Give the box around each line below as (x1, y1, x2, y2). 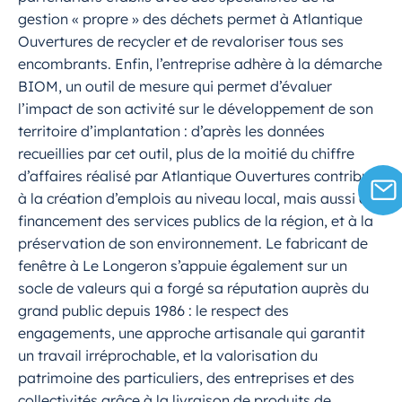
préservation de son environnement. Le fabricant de (18, 234, 368, 253)
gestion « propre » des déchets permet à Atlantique (18, 10, 363, 29)
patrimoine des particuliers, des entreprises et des (18, 369, 354, 388)
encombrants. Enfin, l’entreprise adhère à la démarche (18, 55, 382, 74)
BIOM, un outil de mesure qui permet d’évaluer (18, 77, 332, 96)
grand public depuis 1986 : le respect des (18, 301, 289, 320)
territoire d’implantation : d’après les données (18, 122, 325, 141)
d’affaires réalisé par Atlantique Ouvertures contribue (18, 167, 378, 186)
